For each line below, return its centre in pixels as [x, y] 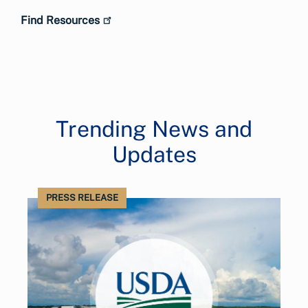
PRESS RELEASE [82, 197]
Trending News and [154, 129]
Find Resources [60, 20]
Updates [154, 154]
